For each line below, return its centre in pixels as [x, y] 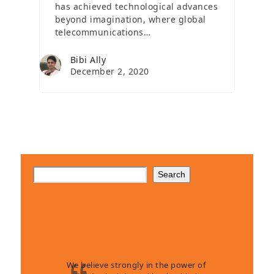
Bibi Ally [88, 59]
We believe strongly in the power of [136, 265]
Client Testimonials [112, 212]
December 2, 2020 [109, 71]
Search [171, 174]
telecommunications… [103, 32]
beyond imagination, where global [130, 19]
